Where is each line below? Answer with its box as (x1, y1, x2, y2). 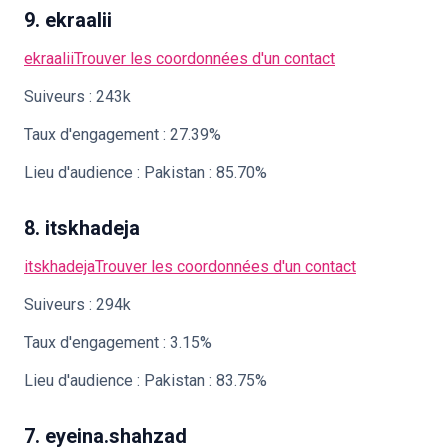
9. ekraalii (24, 8, 112, 32)
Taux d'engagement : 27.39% (24, 125, 221, 144)
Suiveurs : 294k (24, 295, 131, 314)
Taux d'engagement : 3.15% (24, 333, 212, 352)
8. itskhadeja (24, 216, 140, 240)
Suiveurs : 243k (24, 87, 131, 106)
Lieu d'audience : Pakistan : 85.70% (24, 163, 267, 182)
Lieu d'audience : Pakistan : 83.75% (24, 371, 267, 390)
